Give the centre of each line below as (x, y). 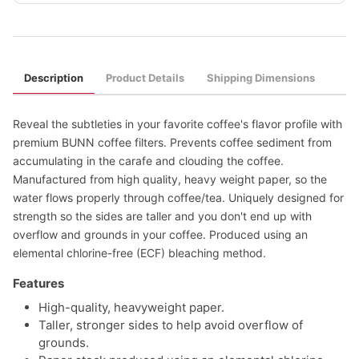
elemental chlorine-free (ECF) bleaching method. (139, 253)
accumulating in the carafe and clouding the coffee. (148, 161)
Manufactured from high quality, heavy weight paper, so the (170, 179)
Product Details (145, 78)
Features (38, 283)
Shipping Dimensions (261, 78)
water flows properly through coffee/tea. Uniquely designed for (178, 198)
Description (54, 78)
